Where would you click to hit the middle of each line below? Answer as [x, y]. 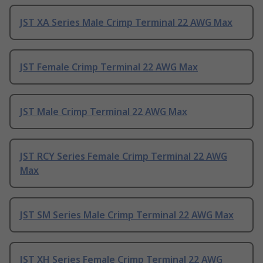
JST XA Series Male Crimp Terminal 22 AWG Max [126, 23]
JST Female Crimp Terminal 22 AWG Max [109, 67]
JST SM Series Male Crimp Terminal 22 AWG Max [127, 215]
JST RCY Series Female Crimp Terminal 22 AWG [124, 156]
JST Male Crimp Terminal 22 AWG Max [104, 112]
